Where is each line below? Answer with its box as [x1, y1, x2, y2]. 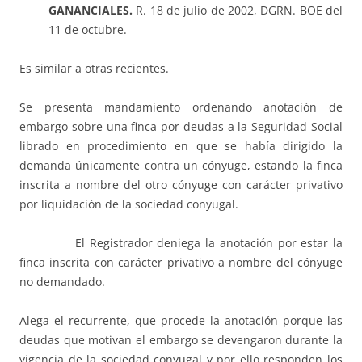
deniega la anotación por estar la [152, 235, 343, 251]
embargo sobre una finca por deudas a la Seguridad [19, 119, 308, 135]
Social [307, 119, 343, 135]
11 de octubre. [48, 22, 127, 38]
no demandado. [19, 274, 105, 290]
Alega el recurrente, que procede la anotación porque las [19, 313, 343, 329]
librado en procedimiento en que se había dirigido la [19, 138, 343, 154]
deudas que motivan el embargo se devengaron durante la [19, 332, 343, 348]
